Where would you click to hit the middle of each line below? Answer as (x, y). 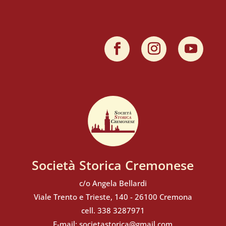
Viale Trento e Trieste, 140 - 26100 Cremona (113, 197)
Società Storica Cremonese (113, 165)
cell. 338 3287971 (113, 211)
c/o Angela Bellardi (113, 183)
